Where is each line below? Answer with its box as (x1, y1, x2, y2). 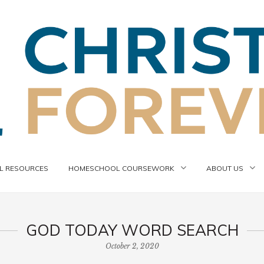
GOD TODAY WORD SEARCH (25, 220, 239, 240)
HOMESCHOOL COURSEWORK (68, 164, 174, 173)
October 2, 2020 (105, 242, 159, 250)
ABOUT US (206, 164, 243, 173)
